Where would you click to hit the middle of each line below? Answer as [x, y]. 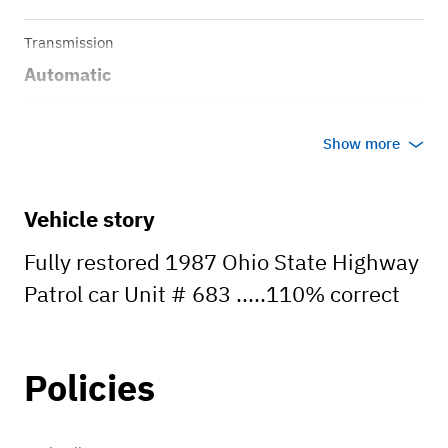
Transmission [69, 43]
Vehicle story [89, 219]
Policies [89, 388]
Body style [58, 124]
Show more [361, 144]
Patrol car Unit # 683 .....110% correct [212, 294]
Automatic [67, 75]
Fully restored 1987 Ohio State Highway [221, 262]
